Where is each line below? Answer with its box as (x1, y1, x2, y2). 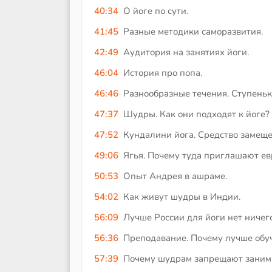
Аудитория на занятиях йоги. (123, 46, 249, 59)
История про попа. (123, 67, 202, 80)
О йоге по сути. (123, 5, 188, 18)
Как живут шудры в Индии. (123, 191, 240, 203)
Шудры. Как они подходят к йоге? (123, 108, 270, 121)
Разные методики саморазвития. (123, 25, 263, 38)
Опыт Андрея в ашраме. (123, 170, 227, 183)
